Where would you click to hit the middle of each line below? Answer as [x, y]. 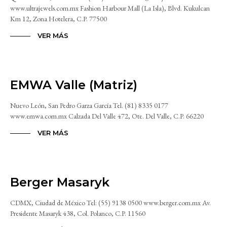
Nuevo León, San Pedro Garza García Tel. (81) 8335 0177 [89, 106]
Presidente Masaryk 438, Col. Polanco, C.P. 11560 [78, 214]
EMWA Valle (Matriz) [74, 85]
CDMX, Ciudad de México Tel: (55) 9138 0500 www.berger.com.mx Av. [110, 203]
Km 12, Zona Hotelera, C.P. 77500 [59, 19]
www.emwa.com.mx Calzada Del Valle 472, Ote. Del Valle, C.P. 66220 [107, 116]
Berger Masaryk [60, 182]
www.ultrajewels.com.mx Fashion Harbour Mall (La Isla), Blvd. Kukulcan [110, 8]
